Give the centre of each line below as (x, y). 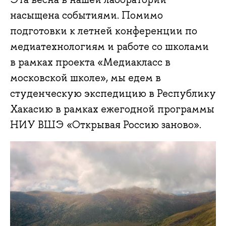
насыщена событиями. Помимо (87, 15)
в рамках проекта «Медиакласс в (90, 62)
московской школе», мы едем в (86, 78)
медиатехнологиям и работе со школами (109, 47)
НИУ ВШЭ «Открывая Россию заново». (106, 125)
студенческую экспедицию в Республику (113, 94)
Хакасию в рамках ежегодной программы (112, 109)
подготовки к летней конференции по (104, 31)
